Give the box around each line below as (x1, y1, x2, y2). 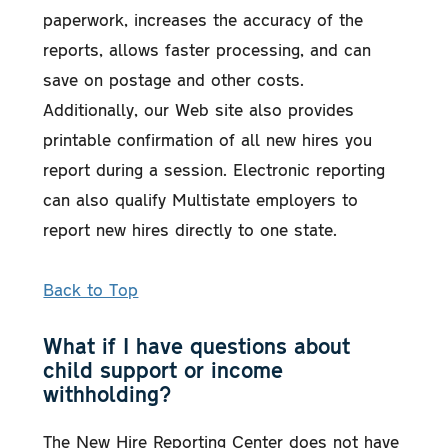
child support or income (43, 355, 284, 383)
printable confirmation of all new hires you (43, 127, 373, 150)
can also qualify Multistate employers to (43, 187, 359, 210)
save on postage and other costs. (43, 67, 305, 90)
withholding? (43, 379, 172, 407)
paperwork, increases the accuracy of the (43, 7, 364, 30)
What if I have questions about (43, 331, 351, 359)
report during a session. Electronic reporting (43, 157, 386, 180)
